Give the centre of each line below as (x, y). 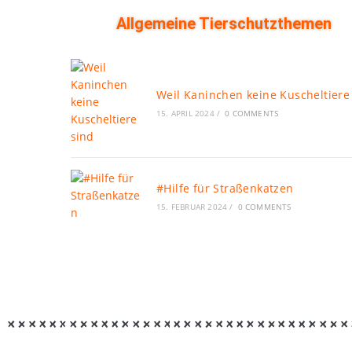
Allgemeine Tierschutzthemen (224, 23)
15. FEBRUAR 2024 (192, 206)
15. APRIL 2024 (185, 113)
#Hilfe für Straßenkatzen (225, 188)
